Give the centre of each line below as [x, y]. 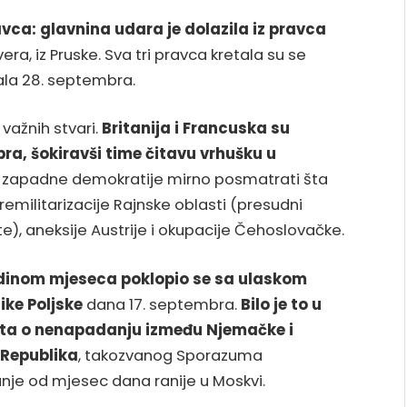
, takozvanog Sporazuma [170, 356]
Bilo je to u [281, 305]
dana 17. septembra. [162, 305]
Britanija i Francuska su [196, 129]
